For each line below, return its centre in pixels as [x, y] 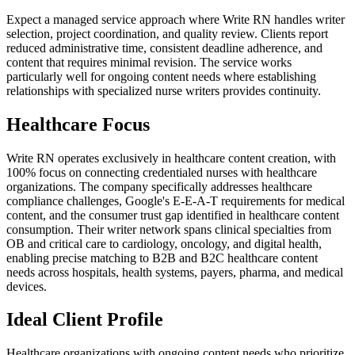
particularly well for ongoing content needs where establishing [161, 76]
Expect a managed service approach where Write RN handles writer [176, 19]
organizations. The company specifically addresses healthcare [159, 186]
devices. [27, 286]
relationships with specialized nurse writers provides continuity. [164, 90]
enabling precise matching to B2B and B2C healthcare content [162, 258]
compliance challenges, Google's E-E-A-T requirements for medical [176, 200]
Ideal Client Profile [85, 320]
